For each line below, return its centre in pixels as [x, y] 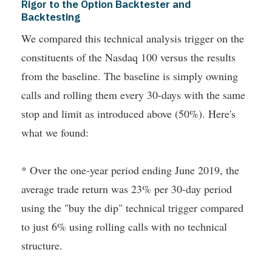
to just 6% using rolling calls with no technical [124, 227]
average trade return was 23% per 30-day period [127, 189]
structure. [42, 246]
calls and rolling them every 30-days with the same [133, 95]
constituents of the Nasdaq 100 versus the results [128, 57]
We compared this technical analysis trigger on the [133, 39]
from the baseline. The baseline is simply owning [130, 76]
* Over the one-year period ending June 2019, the [130, 170]
